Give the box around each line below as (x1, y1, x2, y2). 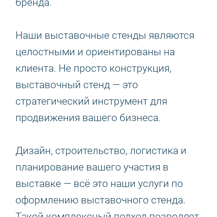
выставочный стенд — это (15, 79, 138, 91)
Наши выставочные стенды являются (15, 30, 194, 41)
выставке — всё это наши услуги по (15, 178, 183, 189)
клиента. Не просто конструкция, (15, 62, 171, 74)
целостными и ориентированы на (15, 46, 175, 58)
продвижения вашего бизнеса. (15, 112, 161, 124)
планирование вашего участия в (15, 161, 169, 173)
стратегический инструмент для (15, 95, 167, 107)
